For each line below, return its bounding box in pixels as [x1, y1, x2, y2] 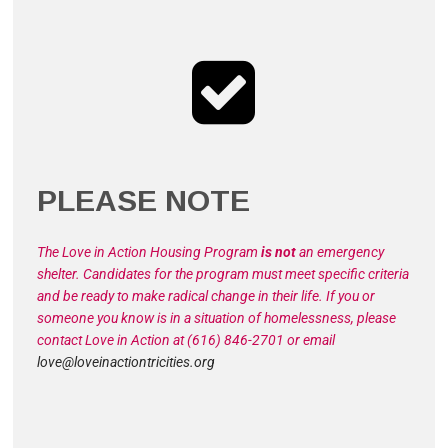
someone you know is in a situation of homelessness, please [37, 309, 397, 326]
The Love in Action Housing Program [37, 243, 262, 260]
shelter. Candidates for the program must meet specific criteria [37, 265, 410, 282]
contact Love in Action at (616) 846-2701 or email [37, 331, 336, 348]
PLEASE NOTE [37, 183, 251, 217]
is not [261, 243, 300, 260]
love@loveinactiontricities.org [37, 353, 216, 370]
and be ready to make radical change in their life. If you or [37, 287, 376, 304]
